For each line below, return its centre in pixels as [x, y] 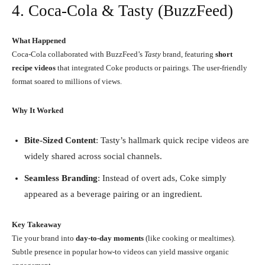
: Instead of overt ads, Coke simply [162, 178]
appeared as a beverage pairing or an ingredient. [113, 194]
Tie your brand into [44, 238]
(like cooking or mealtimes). [190, 238]
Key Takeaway [37, 224]
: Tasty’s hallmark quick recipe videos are [172, 140]
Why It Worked [38, 110]
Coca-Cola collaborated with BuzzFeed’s [78, 54]
